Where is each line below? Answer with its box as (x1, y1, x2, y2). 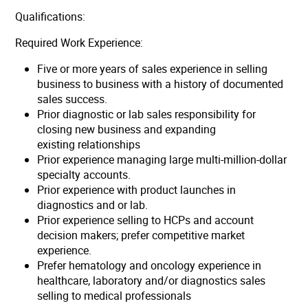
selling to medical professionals (37, 287, 192, 303)
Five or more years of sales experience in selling (37, 60, 268, 76)
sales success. (37, 91, 122, 107)
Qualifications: (15, 8, 86, 24)
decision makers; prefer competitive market (37, 227, 245, 243)
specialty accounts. (37, 166, 134, 182)
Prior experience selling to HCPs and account (37, 212, 254, 228)
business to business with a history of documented (37, 76, 284, 91)
